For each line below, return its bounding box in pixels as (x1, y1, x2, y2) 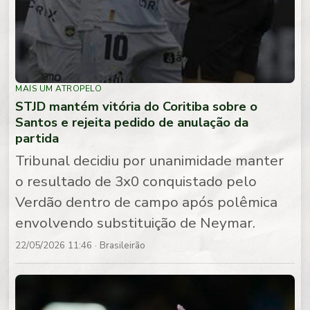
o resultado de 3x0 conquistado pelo (15, 171, 257, 191)
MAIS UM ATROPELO (15, 83, 102, 95)
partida (15, 129, 60, 147)
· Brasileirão (92, 238, 146, 252)
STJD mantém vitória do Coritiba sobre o (15, 98, 258, 116)
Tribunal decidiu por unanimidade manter (15, 150, 284, 170)
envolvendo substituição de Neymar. (15, 212, 256, 232)
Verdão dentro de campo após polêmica (15, 192, 278, 212)
